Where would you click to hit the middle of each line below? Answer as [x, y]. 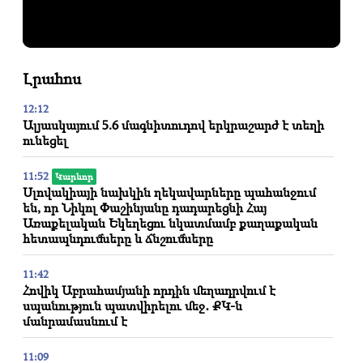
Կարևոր [74, 176]
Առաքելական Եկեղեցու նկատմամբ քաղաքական [170, 222]
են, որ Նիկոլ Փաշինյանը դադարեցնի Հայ [145, 207]
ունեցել [45, 140]
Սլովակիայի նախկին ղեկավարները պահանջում [169, 192]
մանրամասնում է [75, 320]
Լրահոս [52, 78]
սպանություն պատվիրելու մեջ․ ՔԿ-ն [132, 305]
